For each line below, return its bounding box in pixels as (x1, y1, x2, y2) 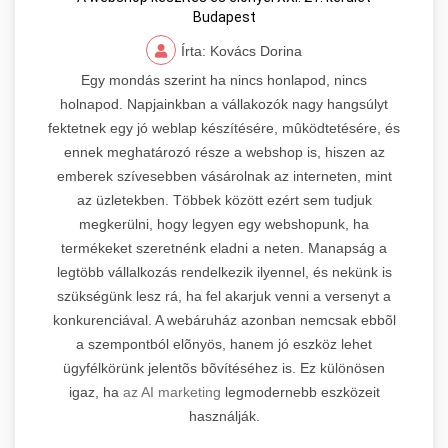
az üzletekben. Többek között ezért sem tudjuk (76, 191, 372, 208)
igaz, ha (68, 383, 123, 400)
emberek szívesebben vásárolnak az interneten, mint (56, 167, 392, 184)
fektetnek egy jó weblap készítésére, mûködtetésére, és (48, 119, 400, 136)
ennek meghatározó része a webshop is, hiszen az (63, 143, 385, 160)
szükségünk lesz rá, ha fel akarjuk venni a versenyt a (57, 287, 391, 304)
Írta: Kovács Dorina (181, 42, 302, 59)
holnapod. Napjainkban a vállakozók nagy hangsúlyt (60, 95, 388, 112)
